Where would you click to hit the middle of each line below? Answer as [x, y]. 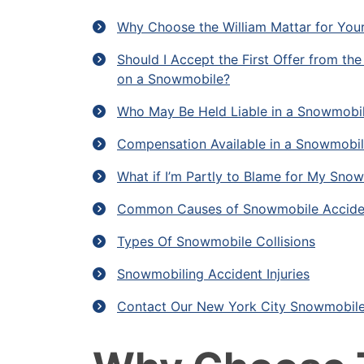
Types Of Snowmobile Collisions [216, 241]
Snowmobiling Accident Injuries [213, 274]
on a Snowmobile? [173, 79]
